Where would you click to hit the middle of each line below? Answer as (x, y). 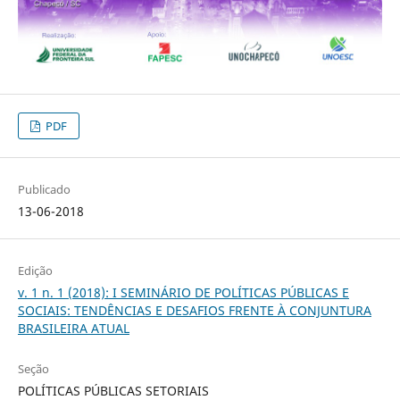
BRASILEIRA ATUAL (73, 328)
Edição (35, 270)
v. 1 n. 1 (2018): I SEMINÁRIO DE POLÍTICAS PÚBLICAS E (183, 292)
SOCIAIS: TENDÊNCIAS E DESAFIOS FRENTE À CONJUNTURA (194, 310)
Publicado (44, 189)
